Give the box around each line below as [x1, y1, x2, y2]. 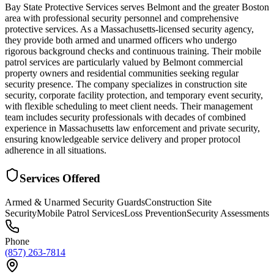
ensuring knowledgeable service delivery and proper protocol [5, 134, 240, 145]
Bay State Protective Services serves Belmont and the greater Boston [5, 2, 269, 13]
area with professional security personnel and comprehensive [5, 13, 239, 24]
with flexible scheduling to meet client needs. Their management [5, 101, 253, 112]
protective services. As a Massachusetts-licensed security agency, [5, 24, 254, 35]
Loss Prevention [124, 207, 187, 218]
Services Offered [20, 171, 100, 185]
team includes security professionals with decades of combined [5, 112, 246, 123]
